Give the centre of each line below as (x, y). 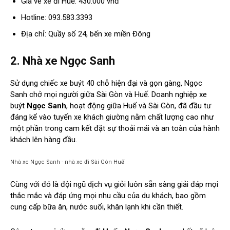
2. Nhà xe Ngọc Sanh (63, 61)
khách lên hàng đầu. (44, 140)
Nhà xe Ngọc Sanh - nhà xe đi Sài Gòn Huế (67, 162)
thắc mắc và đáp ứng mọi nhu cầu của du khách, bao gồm (108, 196)
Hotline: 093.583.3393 (57, 18)
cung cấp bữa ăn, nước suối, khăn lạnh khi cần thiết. (97, 207)
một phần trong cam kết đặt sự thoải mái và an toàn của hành (115, 129)
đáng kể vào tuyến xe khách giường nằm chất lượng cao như (112, 117)
